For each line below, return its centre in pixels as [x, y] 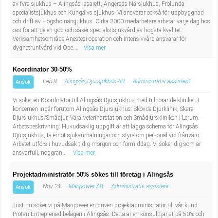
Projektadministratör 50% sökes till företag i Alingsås [93, 174]
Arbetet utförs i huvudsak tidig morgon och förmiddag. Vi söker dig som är [107, 144]
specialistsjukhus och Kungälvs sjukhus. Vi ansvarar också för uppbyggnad [108, 13]
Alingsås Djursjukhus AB [95, 81]
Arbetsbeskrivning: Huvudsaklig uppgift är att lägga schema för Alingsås [105, 127]
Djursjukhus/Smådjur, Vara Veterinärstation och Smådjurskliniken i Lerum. [106, 118]
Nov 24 [51, 186]
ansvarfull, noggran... [40, 153]
